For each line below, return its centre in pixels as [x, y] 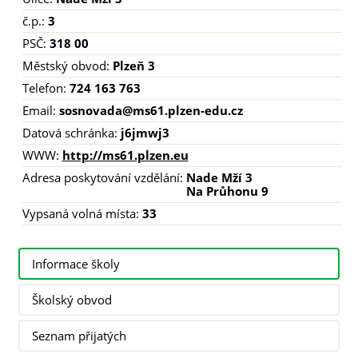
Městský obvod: [67, 66]
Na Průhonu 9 [227, 191]
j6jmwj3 [145, 133]
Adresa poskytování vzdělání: [104, 177]
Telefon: [46, 88]
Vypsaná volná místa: [82, 213]
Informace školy [76, 263]
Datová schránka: [71, 133]
